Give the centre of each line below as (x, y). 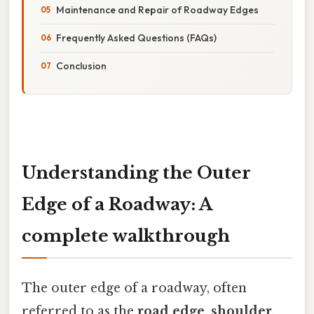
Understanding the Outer (136, 172)
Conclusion (81, 66)
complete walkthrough (126, 235)
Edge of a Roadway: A (117, 204)
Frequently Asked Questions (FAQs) (136, 37)
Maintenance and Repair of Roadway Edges (157, 9)
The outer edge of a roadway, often (134, 288)
